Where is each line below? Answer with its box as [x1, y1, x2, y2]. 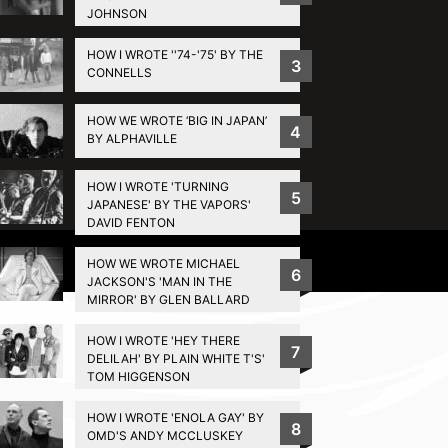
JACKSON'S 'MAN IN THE [86, 273, 232, 289]
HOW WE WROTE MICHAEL [86, 255, 240, 271]
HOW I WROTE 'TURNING [86, 178, 229, 194]
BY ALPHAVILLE [86, 130, 177, 146]
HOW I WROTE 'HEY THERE [86, 332, 240, 348]
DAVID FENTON [86, 214, 175, 230]
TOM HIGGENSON [86, 368, 190, 384]
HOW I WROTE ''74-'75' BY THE [86, 46, 263, 62]
